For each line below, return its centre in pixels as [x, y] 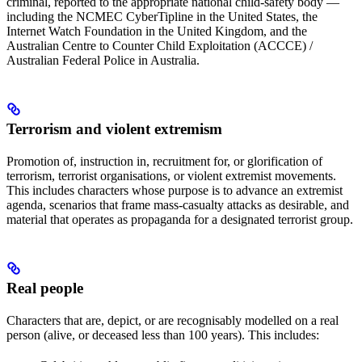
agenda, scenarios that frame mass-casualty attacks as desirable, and [178, 205]
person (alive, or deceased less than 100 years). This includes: [163, 335]
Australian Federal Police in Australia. [103, 61]
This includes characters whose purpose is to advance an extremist [175, 191]
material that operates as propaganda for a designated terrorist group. [180, 220]
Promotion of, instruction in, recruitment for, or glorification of [164, 162]
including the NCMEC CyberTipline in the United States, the [162, 17]
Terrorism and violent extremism [114, 129]
